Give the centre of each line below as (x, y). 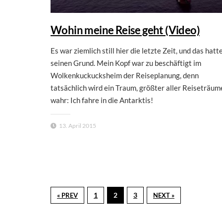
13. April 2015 (78, 125)
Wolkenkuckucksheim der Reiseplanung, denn (125, 75)
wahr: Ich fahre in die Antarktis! (102, 100)
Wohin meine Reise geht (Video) (125, 30)
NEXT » (164, 195)
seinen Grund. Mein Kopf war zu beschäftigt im (126, 63)
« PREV (67, 195)
